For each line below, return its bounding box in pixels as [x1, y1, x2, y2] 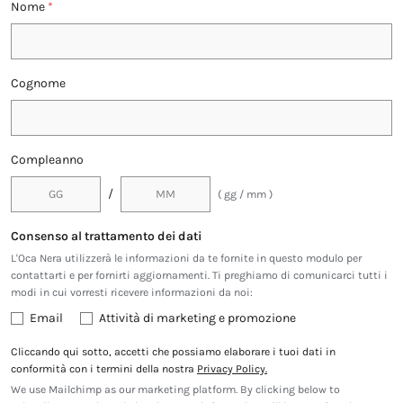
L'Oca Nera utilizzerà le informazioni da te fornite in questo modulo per [11, 252, 362, 265]
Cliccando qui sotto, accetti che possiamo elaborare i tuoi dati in [11, 345, 336, 359]
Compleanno [11, 152, 84, 168]
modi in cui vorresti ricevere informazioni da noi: [11, 286, 253, 300]
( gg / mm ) [218, 187, 273, 201]
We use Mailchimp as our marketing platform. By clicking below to [11, 383, 340, 397]
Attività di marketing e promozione [99, 310, 296, 327]
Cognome [11, 76, 66, 92]
